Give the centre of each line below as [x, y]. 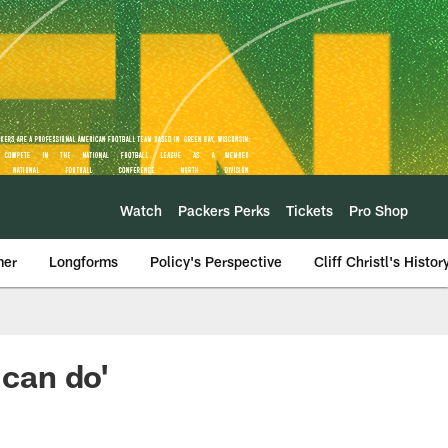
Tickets [309, 210]
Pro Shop [378, 210]
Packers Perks [224, 210]
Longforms [83, 261]
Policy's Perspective [216, 261]
